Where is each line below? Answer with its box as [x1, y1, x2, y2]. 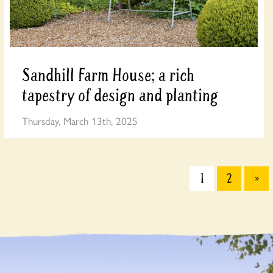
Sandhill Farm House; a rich [21, 64, 194, 87]
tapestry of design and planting [21, 84, 218, 107]
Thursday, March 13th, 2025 [21, 113, 138, 128]
